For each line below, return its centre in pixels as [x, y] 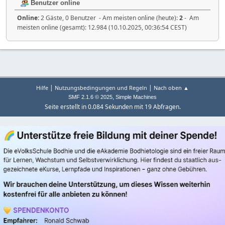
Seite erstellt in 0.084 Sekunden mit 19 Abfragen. [113, 107]
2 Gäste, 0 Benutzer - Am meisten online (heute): [110, 18]
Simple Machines [136, 97]
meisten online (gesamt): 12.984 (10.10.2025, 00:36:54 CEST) [102, 27]
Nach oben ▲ [171, 88]
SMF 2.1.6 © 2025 [90, 97]
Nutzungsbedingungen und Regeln [101, 88]
